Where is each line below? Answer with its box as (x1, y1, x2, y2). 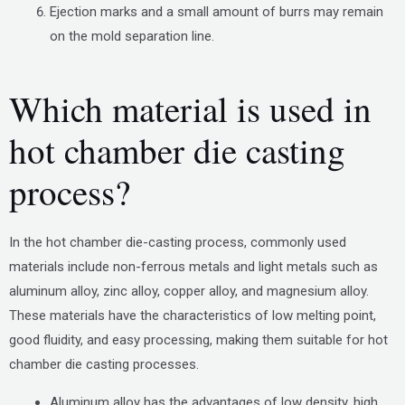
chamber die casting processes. (9, 355, 199, 372)
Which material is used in (9, 84, 372, 132)
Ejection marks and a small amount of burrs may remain (50, 4, 383, 20)
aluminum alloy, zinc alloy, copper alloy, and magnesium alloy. (9, 282, 369, 299)
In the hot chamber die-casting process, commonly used (9, 233, 346, 250)
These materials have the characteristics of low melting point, (9, 306, 376, 324)
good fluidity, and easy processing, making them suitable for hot (9, 331, 388, 348)
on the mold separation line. (50, 28, 214, 44)
